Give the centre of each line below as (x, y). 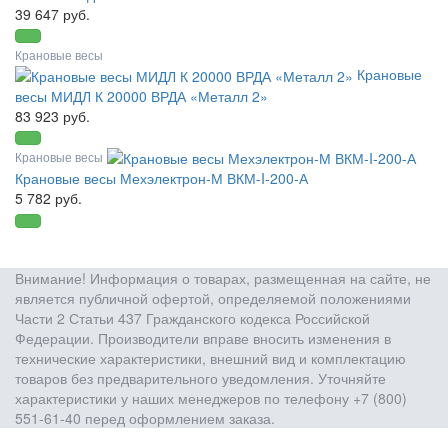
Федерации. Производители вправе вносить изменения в (203, 338)
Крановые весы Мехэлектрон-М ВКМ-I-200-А (161, 178)
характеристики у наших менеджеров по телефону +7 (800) (211, 398)
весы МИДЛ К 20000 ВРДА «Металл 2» (141, 96)
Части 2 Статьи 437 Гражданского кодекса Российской (192, 318)
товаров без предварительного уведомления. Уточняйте (200, 378)
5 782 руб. (48, 198)
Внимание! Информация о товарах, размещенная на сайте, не (223, 278)
